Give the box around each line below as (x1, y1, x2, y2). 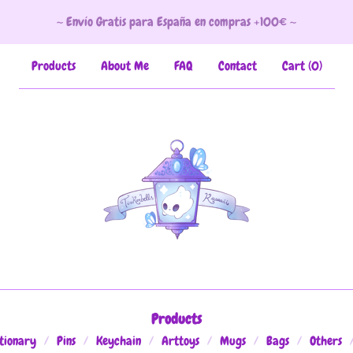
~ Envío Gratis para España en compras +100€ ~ (57, 13, 296, 30)
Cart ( (281, 58, 311, 74)
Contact (217, 58, 257, 74)
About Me (100, 58, 149, 74)
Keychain (95, 333, 141, 349)
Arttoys (161, 333, 199, 349)
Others (309, 333, 342, 349)
